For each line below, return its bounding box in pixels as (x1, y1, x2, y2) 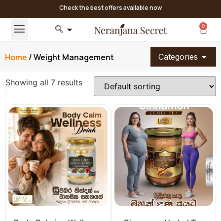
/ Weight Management (27, 51, 114, 63)
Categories (158, 52, 198, 62)
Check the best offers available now (59, 3, 162, 12)
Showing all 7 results (5, 77, 82, 87)
